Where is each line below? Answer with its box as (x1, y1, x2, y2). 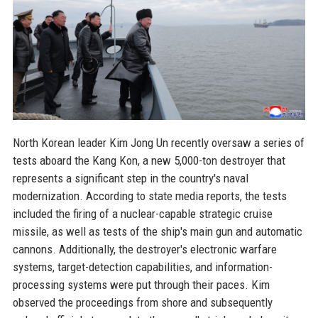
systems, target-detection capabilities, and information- (12, 259, 273, 274)
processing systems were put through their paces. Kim (12, 277, 270, 292)
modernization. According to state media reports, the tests (12, 188, 287, 203)
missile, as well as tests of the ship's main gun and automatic (12, 224, 302, 238)
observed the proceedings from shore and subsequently (12, 295, 273, 309)
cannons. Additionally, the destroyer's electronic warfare (12, 241, 277, 256)
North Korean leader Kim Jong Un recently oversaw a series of (12, 135, 305, 150)
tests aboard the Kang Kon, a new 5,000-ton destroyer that (12, 153, 285, 168)
